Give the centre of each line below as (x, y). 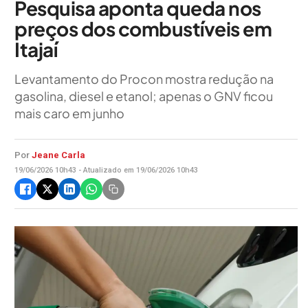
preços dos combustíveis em (143, 29)
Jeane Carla (58, 155)
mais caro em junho (69, 113)
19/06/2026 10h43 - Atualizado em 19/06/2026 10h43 (106, 170)
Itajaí (36, 49)
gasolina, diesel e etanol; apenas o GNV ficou (144, 96)
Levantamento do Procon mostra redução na (144, 79)
